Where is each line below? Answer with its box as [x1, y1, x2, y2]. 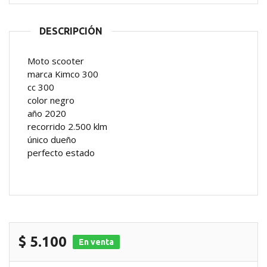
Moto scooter [27, 55, 84, 67]
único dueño [27, 133, 76, 145]
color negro [27, 94, 74, 106]
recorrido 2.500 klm [27, 120, 107, 132]
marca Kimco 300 [27, 68, 98, 80]
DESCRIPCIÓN [39, 26, 103, 36]
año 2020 [27, 107, 66, 119]
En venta [79, 237, 114, 247]
